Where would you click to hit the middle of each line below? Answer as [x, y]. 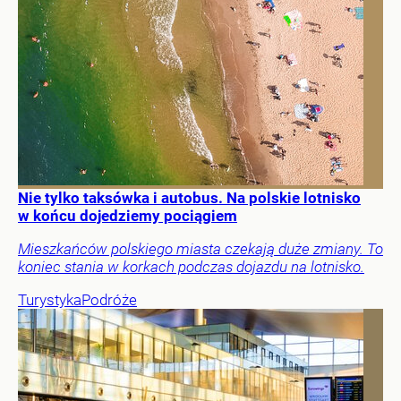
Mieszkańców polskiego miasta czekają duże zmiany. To [200, 248]
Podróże [109, 299]
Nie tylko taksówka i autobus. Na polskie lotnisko [189, 197]
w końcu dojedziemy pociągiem [128, 215]
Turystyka [50, 299]
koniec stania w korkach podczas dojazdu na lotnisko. [191, 266]
